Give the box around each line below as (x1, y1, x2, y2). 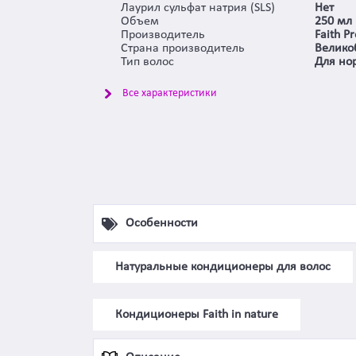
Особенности (126, 217, 198, 230)
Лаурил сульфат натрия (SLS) (121, 2, 275, 15)
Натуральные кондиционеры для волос (115, 260, 331, 273)
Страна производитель (121, 42, 245, 56)
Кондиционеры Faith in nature (115, 308, 278, 321)
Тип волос (121, 56, 174, 69)
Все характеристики (122, 87, 217, 100)
